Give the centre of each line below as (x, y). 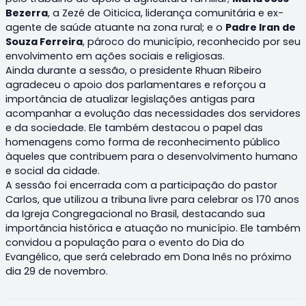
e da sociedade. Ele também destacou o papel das (134, 127)
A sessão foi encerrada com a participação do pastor (141, 185)
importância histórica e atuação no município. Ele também (153, 228)
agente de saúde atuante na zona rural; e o (115, 27)
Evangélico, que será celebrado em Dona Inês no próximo (149, 256)
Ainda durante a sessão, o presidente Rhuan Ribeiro (134, 70)
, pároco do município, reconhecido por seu (192, 41)
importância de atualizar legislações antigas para (130, 99)
